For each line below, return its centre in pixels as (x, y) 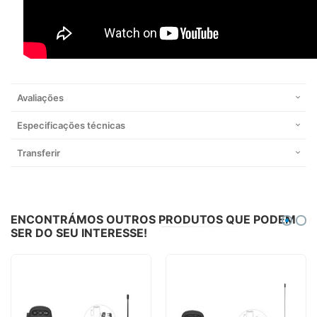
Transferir (39, 153)
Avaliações (40, 98)
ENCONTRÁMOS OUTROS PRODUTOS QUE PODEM (153, 220)
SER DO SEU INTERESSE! (79, 233)
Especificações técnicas (71, 126)
